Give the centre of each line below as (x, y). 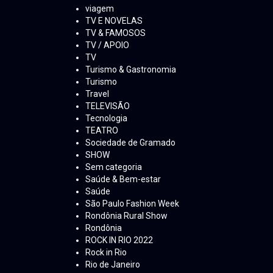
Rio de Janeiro (113, 265)
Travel (97, 94)
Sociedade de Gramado (130, 143)
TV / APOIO (107, 45)
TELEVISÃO (108, 106)
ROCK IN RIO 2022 (119, 240)
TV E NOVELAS (114, 21)
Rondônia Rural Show (126, 216)
